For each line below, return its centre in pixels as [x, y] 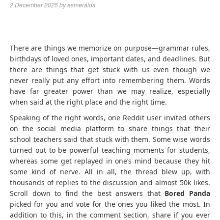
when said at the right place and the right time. [88, 102]
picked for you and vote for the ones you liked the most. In [110, 204]
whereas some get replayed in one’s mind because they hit [110, 161]
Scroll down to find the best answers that [87, 193]
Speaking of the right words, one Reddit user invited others [110, 118]
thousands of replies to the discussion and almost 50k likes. [110, 182]
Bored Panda [188, 193]
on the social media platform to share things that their [110, 128]
